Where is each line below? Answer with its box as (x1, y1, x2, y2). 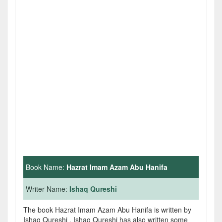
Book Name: (26, 162, 66, 172)
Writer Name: (26, 184, 69, 194)
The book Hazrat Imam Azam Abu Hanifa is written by (23, 205, 191, 215)
